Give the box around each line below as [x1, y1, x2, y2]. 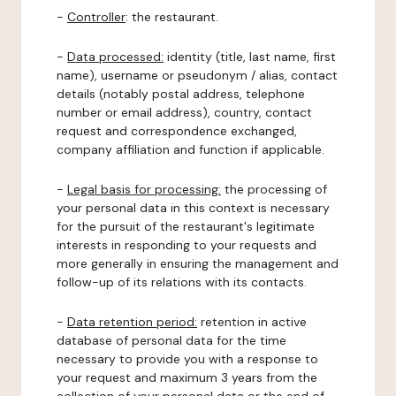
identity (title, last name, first [164, 49, 336, 65]
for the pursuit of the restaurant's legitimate [57, 218, 315, 234]
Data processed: [67, 49, 164, 65]
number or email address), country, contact [57, 104, 312, 120]
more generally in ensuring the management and [57, 255, 339, 271]
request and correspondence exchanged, [57, 123, 297, 139]
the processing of [221, 181, 327, 197]
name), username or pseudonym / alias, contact [57, 67, 338, 83]
